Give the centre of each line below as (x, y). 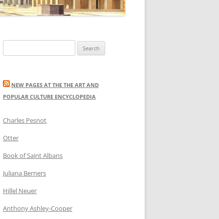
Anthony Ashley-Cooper (38, 208)
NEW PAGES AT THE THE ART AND (55, 85)
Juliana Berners (24, 173)
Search (12, 45)
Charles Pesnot (25, 120)
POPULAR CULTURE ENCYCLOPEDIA (49, 96)
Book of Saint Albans (33, 155)
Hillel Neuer (20, 190)
